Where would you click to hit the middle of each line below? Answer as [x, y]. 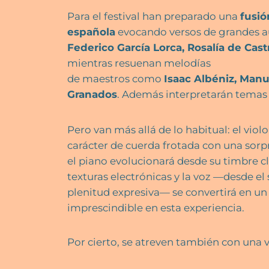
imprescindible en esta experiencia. [156, 208]
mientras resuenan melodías [139, 63]
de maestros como [116, 78]
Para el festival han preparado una [154, 16]
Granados [92, 94]
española [91, 32]
